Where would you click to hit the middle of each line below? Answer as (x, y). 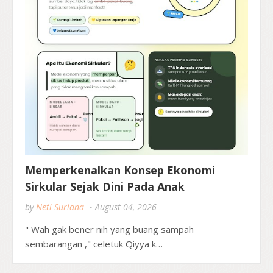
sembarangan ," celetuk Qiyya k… (94, 243)
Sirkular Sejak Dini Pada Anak (105, 186)
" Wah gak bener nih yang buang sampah (109, 229)
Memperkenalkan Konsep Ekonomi (120, 170)
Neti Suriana (60, 207)
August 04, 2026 (126, 207)
